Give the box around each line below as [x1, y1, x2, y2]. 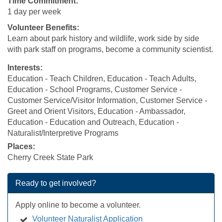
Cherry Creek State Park [7, 153, 93, 162]
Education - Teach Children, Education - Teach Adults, [7, 74, 196, 83]
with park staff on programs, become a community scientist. [7, 45, 213, 54]
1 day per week [7, 7, 61, 16]
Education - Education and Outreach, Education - [7, 118, 179, 126]
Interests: [7, 63, 43, 72]
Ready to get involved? [15, 179, 96, 187]
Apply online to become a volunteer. [15, 201, 141, 209]
